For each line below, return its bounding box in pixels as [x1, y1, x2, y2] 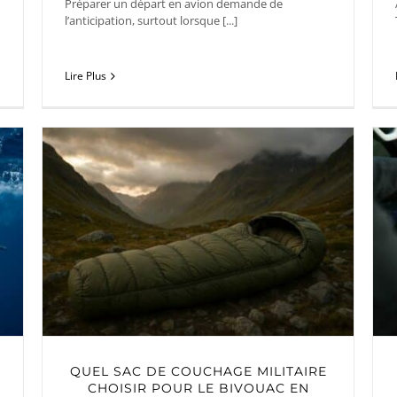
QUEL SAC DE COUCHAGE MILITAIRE [69, 362, 327, 379]
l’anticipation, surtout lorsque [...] [65, 12, 237, 28]
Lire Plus [65, 68, 106, 84]
